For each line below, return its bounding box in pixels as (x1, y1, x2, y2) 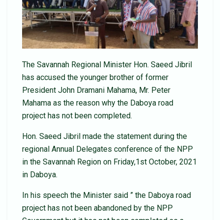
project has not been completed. (22, 111, 132, 121)
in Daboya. (22, 170, 57, 180)
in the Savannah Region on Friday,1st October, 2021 (22, 157, 197, 167)
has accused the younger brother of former (22, 73, 168, 82)
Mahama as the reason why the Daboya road (22, 98, 173, 108)
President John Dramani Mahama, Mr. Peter (22, 85, 170, 95)
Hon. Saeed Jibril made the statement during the (22, 132, 187, 141)
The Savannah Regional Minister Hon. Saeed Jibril (22, 60, 192, 70)
